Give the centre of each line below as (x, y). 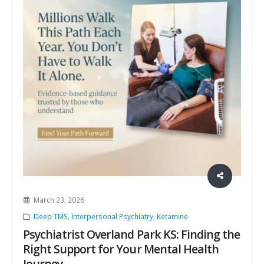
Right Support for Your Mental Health (121, 249)
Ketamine (172, 217)
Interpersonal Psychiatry (112, 217)
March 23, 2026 (59, 200)
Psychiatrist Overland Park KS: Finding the (132, 235)
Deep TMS (50, 217)
